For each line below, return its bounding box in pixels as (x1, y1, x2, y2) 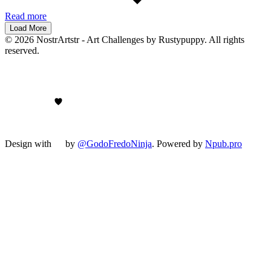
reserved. (5, 45, 39, 56)
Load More (10, 24, 47, 33)
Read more (5, 11, 47, 22)
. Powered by (152, 139, 205, 149)
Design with (5, 139, 54, 149)
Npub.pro (205, 139, 242, 149)
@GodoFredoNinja (77, 139, 152, 149)
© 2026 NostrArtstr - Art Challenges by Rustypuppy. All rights (5, 34, 244, 45)
